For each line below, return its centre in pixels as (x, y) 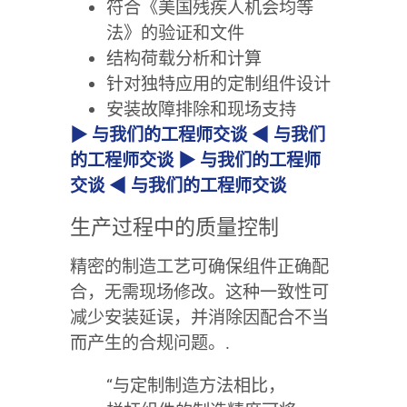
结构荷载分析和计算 (184, 58)
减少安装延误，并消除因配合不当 (199, 317)
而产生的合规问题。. (149, 342)
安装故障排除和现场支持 (201, 109)
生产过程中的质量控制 (174, 227)
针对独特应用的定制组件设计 (218, 84)
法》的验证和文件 (175, 33)
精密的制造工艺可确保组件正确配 (199, 266)
